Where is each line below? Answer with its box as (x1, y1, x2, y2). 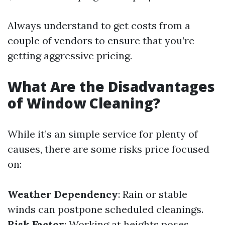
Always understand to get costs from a (8, 19, 190, 32)
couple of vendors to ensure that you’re (8, 34, 194, 47)
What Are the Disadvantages (8, 77, 215, 96)
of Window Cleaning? (8, 93, 160, 113)
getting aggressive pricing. (8, 49, 132, 62)
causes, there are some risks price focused (8, 143, 209, 155)
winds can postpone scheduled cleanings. (8, 203, 203, 215)
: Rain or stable (118, 188, 187, 200)
